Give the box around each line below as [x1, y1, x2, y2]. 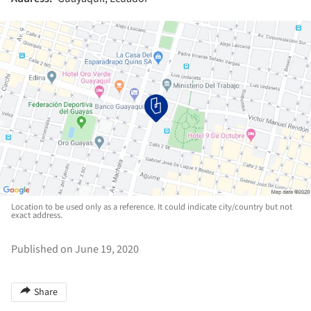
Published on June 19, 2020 [11, 241, 139, 257]
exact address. [11, 208, 62, 221]
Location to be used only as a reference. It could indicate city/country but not [11, 200, 292, 213]
